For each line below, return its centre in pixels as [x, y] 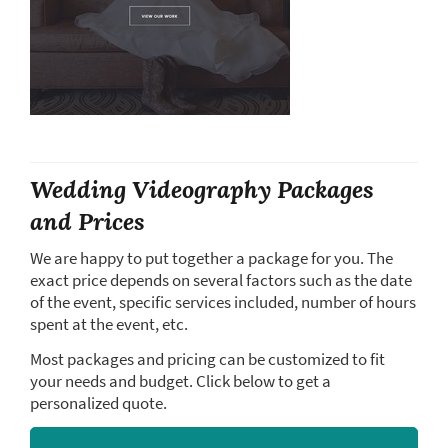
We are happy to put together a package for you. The [211, 258]
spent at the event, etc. [109, 324]
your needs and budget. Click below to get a [180, 380]
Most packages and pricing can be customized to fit [207, 358]
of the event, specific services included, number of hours [223, 302]
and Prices [87, 221]
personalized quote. [98, 402]
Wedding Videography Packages [202, 189]
